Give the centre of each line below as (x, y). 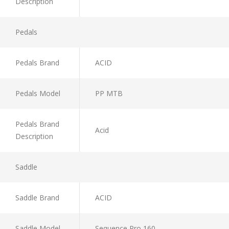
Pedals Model (38, 93)
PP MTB (109, 93)
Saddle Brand (37, 197)
